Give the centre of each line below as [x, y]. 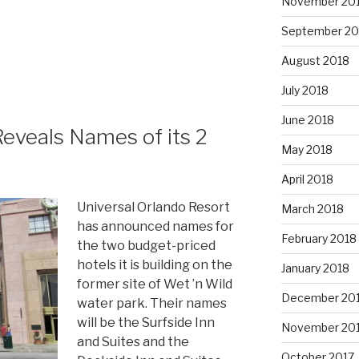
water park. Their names [152, 304]
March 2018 [312, 208]
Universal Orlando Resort [153, 208]
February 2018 [319, 238]
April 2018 [307, 179]
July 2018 [305, 90]
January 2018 [315, 268]
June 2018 [307, 119]
